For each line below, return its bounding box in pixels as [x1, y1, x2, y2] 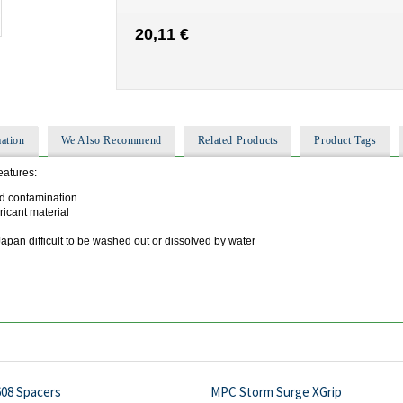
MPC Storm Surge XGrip [210, 382, 342, 400]
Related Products [197, 133, 279, 147]
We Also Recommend [60, 133, 162, 147]
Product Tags [314, 133, 377, 147]
